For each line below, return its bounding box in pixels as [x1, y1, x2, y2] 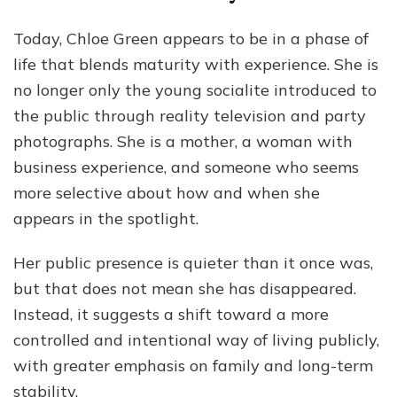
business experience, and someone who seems [13, 157, 359, 178]
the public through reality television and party [13, 105, 366, 127]
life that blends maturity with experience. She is [13, 54, 378, 75]
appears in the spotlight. [13, 208, 198, 230]
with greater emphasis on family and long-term [13, 355, 373, 377]
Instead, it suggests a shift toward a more [13, 304, 329, 325]
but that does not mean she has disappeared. [13, 278, 356, 300]
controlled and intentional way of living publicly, [13, 330, 379, 351]
